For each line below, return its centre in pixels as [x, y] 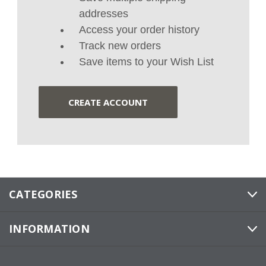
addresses [103, 14]
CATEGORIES [43, 194]
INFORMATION [49, 229]
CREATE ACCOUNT [108, 102]
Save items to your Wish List [146, 62]
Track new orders [120, 46]
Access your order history [139, 30]
